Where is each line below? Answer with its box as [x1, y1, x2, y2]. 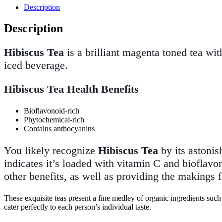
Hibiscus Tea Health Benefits [4, 83, 139, 96]
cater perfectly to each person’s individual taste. [4, 203, 151, 212]
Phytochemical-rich [24, 115, 84, 124]
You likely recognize [4, 144, 98, 157]
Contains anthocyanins [24, 124, 95, 133]
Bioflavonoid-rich [24, 107, 79, 115]
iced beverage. [4, 59, 68, 72]
